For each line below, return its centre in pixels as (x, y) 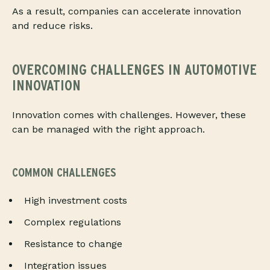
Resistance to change (73, 244)
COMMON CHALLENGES (64, 173)
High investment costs (76, 201)
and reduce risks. (52, 26)
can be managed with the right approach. (108, 130)
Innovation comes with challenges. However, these (129, 115)
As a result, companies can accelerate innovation (127, 11)
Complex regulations (73, 222)
